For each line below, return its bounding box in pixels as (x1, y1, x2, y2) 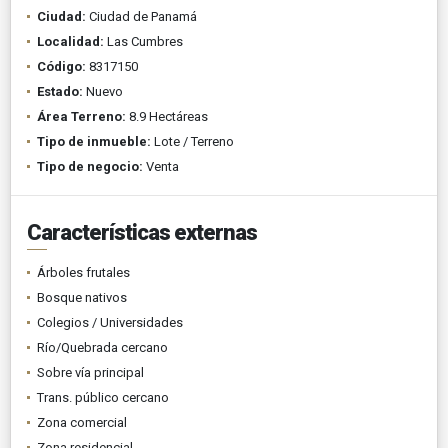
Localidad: (37, 33, 104, 49)
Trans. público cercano (37, 389, 169, 405)
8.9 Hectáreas (126, 108, 208, 124)
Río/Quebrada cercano (37, 339, 168, 355)
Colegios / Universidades (37, 314, 183, 330)
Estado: (37, 83, 83, 99)
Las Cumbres (104, 33, 183, 49)
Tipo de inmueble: (37, 133, 151, 149)
